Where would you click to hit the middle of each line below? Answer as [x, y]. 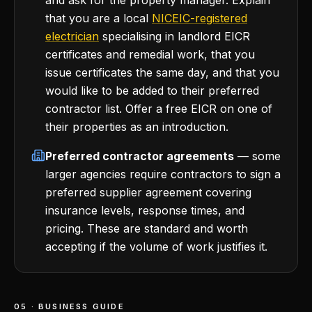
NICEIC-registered [200, 18]
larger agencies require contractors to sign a [163, 174]
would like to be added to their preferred [152, 91]
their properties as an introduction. [137, 127]
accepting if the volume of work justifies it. [156, 247]
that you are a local [97, 18]
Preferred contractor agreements [140, 156]
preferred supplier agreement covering [148, 192]
